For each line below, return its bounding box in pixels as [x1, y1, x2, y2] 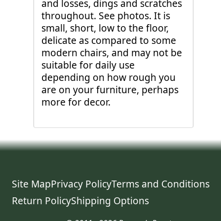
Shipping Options [71, 194, 149, 208]
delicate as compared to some [41, 34, 176, 47]
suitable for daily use [41, 58, 135, 72]
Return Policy [12, 194, 71, 208]
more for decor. [41, 95, 110, 109]
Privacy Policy [51, 177, 111, 190]
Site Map [12, 177, 51, 190]
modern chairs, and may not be [41, 46, 182, 59]
